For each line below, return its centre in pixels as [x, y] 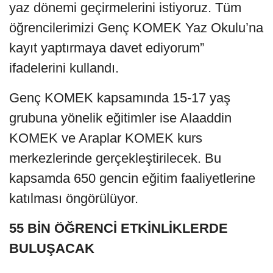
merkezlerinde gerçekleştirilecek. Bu [115, 158]
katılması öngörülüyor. [74, 198]
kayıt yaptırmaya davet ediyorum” [107, 48]
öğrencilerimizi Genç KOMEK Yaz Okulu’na [136, 27]
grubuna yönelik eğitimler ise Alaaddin [120, 118]
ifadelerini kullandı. [64, 68]
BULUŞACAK [52, 248]
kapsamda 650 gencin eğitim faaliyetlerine [132, 178]
